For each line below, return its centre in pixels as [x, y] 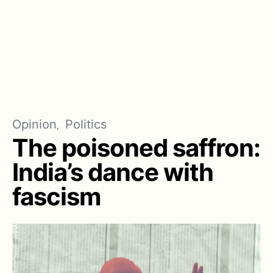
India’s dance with [113, 172]
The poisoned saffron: [136, 148]
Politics [86, 124]
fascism [56, 197]
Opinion [34, 124]
